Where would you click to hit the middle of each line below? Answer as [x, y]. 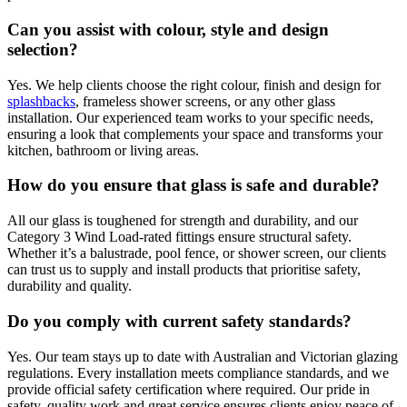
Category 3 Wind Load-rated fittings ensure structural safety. [179, 237]
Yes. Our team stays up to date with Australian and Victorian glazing [203, 356]
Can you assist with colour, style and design [168, 29]
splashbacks [41, 101]
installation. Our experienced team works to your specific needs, [190, 117]
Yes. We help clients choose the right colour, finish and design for [194, 84]
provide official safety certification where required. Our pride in [189, 389]
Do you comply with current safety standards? [179, 321]
